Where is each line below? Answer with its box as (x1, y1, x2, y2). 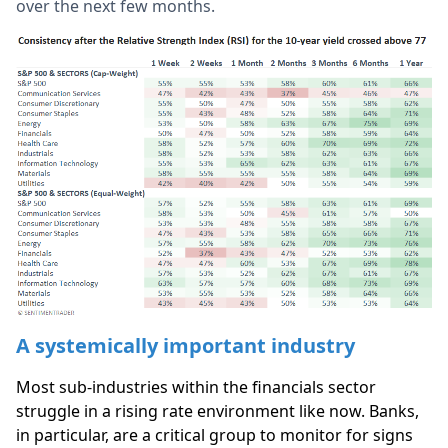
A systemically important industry (16, 332, 355, 360)
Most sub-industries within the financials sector (16, 376, 376, 399)
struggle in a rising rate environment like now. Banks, (16, 400, 419, 423)
